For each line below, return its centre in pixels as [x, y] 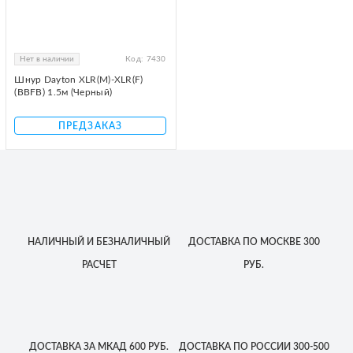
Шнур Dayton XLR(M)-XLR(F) [79, 80]
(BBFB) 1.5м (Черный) [63, 93]
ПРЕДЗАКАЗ [90, 126]
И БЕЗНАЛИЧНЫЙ [128, 242]
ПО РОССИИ [260, 346]
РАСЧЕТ [99, 264]
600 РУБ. [148, 346]
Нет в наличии [47, 59]
